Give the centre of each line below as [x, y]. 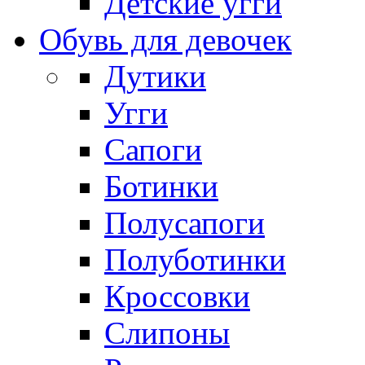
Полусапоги [185, 222]
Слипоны [167, 332]
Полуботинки [195, 259]
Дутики [155, 76]
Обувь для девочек [165, 39]
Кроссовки [177, 296]
